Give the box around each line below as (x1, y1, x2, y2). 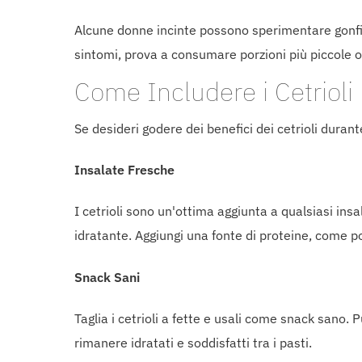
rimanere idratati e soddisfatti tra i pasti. (74, 334, 312, 351)
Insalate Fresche (74, 161, 175, 178)
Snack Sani (74, 268, 140, 285)
